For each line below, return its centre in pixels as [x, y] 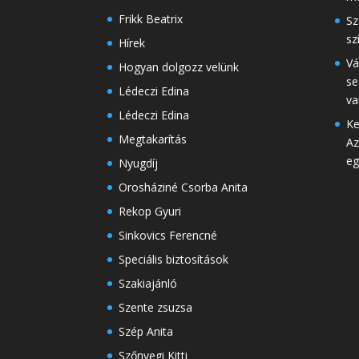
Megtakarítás [153, 139]
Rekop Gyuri [150, 211]
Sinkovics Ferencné [168, 235]
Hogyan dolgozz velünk [179, 67]
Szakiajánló [148, 283]
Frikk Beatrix [151, 18]
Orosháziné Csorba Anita [184, 187]
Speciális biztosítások [174, 259]
